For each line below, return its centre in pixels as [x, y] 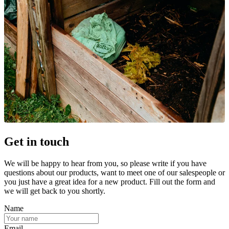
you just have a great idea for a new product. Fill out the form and [110, 181]
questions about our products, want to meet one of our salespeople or [114, 172]
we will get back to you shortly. [55, 191]
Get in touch [37, 142]
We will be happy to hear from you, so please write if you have [105, 163]
